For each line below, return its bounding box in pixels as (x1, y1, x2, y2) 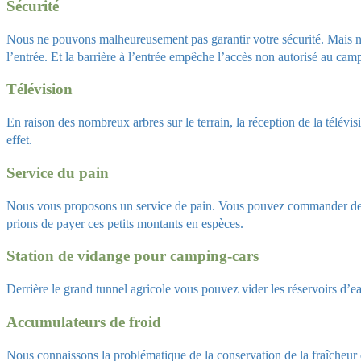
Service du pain (6, 164, 109, 181)
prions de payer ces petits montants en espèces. (6, 216, 243, 230)
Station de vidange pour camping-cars (6, 247, 259, 265)
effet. (6, 133, 32, 147)
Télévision (6, 81, 73, 98)
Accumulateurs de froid (6, 313, 161, 330)
